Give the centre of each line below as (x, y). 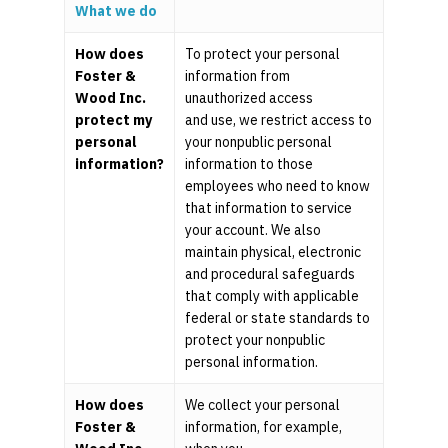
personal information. (251, 362)
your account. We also (253, 230)
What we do (116, 11)
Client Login (319, 31)
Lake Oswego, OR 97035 (347, 205)
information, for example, (263, 427)
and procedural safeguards (270, 274)
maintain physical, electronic (273, 252)
